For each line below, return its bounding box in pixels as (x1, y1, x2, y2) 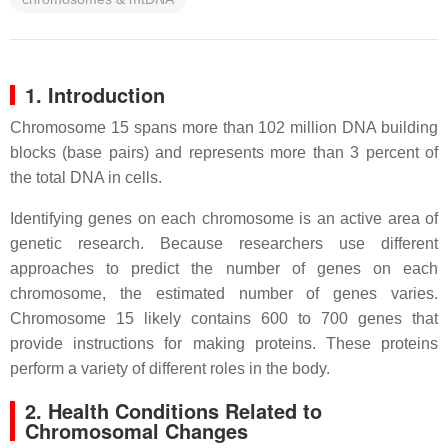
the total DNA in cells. (10, 169, 162, 186)
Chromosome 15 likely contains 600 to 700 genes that (10, 310, 438, 327)
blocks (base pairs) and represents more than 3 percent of (10, 144, 438, 161)
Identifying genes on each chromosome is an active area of (10, 210, 438, 227)
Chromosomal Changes (25, 416, 248, 445)
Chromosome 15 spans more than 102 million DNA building (10, 119, 438, 136)
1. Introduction (25, 80, 165, 109)
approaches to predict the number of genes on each (10, 260, 438, 277)
